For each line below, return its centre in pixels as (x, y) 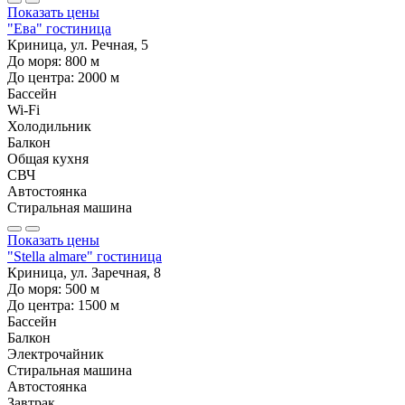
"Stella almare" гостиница (85, 256)
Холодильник (49, 126)
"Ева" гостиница (59, 28)
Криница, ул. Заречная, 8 (84, 272)
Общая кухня (48, 158)
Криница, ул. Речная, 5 (78, 44)
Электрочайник (56, 353)
